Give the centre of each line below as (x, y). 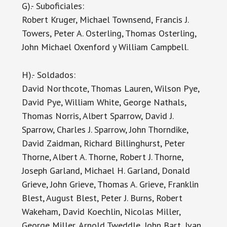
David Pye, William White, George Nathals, (104, 102)
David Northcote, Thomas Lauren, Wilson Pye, (110, 88)
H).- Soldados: (48, 75)
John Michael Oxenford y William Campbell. (105, 47)
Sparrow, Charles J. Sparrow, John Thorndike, (105, 129)
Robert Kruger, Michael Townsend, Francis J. (105, 20)
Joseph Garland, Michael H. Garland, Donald (106, 171)
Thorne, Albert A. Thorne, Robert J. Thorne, (102, 157)
